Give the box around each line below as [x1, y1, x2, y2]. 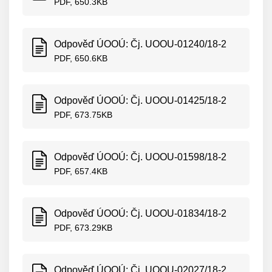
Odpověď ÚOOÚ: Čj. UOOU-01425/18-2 [54, 95, 226, 106]
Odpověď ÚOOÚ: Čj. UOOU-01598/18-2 [54, 152, 226, 162]
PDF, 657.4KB [54, 166, 107, 176]
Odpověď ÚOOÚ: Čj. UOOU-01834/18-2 [54, 208, 226, 219]
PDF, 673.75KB [54, 110, 112, 120]
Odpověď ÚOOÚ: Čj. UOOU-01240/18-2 [54, 39, 226, 49]
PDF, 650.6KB [54, 53, 107, 63]
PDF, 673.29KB [54, 223, 112, 233]
